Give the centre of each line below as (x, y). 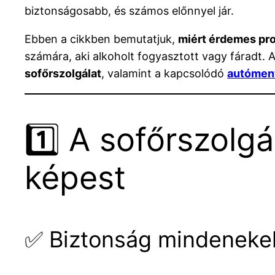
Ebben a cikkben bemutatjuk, (101, 39)
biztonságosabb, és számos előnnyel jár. (129, 11)
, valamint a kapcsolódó (164, 74)
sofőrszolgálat (63, 74)
